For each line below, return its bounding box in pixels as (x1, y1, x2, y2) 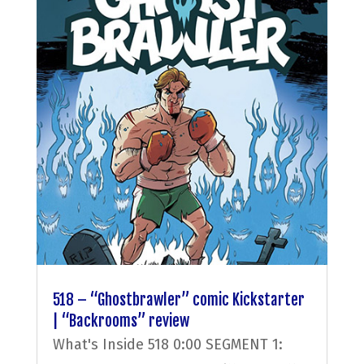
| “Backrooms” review (52, 310, 189, 331)
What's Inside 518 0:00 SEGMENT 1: (52, 335, 283, 353)
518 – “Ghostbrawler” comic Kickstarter (52, 289, 305, 310)
